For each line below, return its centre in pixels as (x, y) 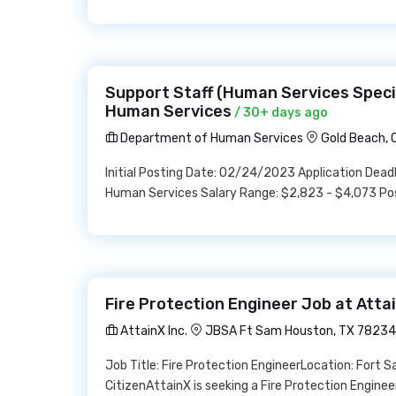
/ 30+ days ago (280, 113)
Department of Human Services (210, 138)
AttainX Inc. (152, 331)
